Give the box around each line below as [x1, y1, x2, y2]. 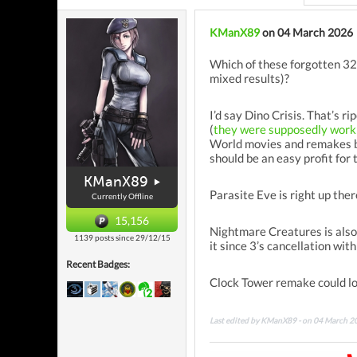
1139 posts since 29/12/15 [73, 233, 171, 243]
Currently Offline [91, 191, 153, 202]
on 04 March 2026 [260, 25, 353, 39]
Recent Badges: [66, 258, 130, 271]
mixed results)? [210, 71, 289, 85]
